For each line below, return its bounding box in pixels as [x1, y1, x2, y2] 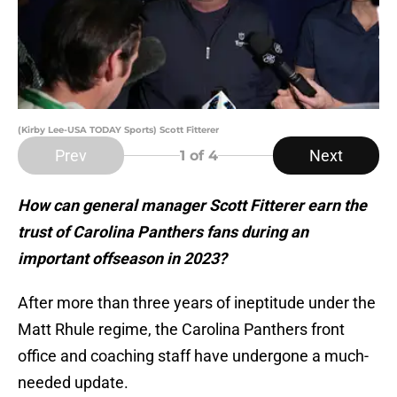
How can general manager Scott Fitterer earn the [18, 196, 367, 215]
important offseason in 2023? [18, 249, 227, 269]
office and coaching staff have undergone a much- [18, 346, 369, 366]
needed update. [18, 373, 128, 393]
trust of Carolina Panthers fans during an [18, 222, 308, 242]
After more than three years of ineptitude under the [18, 293, 376, 313]
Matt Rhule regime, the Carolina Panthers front [18, 320, 345, 339]
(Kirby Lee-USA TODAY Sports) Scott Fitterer [18, 124, 219, 136]
